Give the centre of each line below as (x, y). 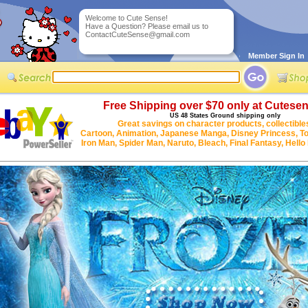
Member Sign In (272, 56)
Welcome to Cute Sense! (126, 18)
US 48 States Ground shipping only (225, 115)
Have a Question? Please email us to (147, 26)
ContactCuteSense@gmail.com (137, 34)
